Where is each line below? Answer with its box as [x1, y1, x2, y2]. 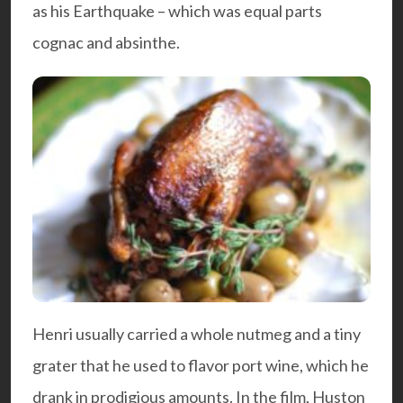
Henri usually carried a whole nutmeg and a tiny [32, 324, 361, 345]
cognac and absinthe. [32, 32, 180, 53]
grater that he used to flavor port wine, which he [32, 355, 369, 376]
